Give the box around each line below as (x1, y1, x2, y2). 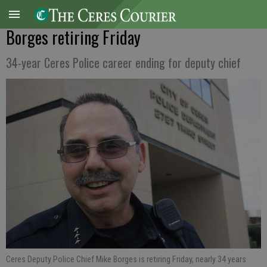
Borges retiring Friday (6, 25, 141, 49)
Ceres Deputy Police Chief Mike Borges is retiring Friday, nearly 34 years (6, 254, 246, 265)
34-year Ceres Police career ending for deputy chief (6, 54, 241, 72)
